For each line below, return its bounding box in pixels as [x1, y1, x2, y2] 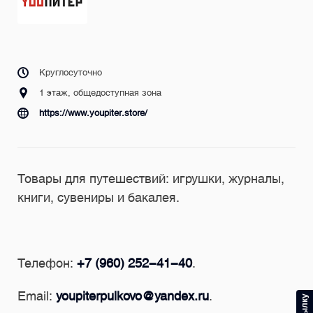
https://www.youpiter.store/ [39, 107, 147, 118]
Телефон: [17, 255, 77, 270]
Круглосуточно [39, 66, 102, 78]
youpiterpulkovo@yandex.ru [56, 288, 209, 303]
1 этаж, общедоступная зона [39, 87, 161, 98]
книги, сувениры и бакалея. [17, 189, 180, 205]
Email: [17, 288, 56, 303]
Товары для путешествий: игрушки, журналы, [17, 170, 284, 186]
